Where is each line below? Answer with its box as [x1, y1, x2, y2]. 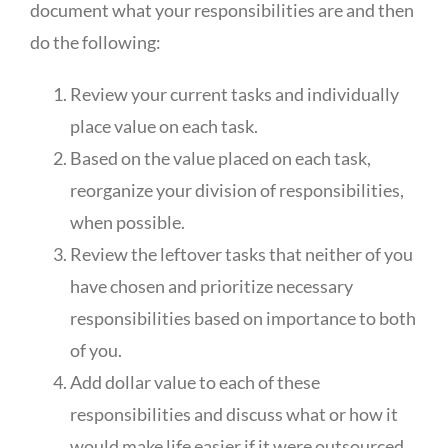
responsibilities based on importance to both [69, 306, 416, 329]
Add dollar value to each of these [69, 370, 320, 393]
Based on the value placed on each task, [69, 146, 371, 169]
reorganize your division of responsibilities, [69, 178, 404, 201]
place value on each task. [69, 114, 258, 137]
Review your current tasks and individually [69, 82, 399, 105]
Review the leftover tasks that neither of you [69, 242, 413, 265]
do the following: [29, 30, 161, 53]
